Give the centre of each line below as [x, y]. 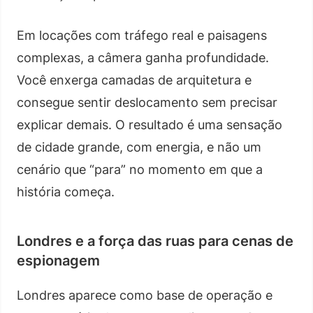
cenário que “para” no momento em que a [140, 169]
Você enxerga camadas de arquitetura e [134, 80]
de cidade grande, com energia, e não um [139, 147]
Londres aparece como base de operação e [145, 295]
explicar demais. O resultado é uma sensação [150, 124]
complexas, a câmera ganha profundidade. [143, 57]
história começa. [66, 191]
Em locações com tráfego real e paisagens [142, 35]
